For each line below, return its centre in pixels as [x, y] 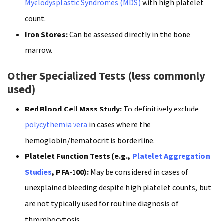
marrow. [40, 50]
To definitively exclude [161, 108]
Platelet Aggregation [171, 156]
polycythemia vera [56, 124]
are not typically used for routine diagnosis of [102, 203]
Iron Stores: [46, 34]
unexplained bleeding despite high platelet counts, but [118, 187]
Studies [38, 171]
